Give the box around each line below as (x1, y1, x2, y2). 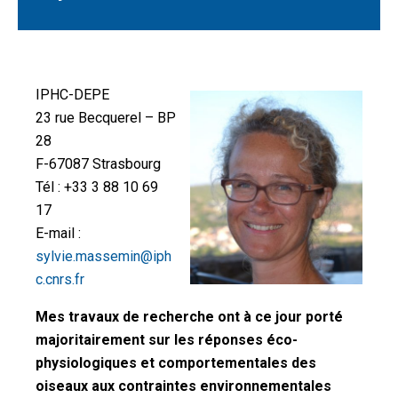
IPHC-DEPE (36, 86, 109, 103)
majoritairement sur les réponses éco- (36, 331, 298, 348)
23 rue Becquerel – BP (36, 109, 176, 126)
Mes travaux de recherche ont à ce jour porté (36, 308, 343, 325)
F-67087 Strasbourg (36, 155, 161, 172)
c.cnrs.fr (36, 271, 84, 288)
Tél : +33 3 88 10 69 (36, 179, 158, 195)
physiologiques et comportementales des (36, 354, 316, 371)
